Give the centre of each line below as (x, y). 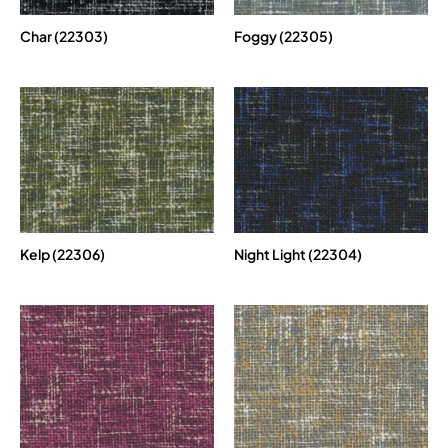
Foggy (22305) (283, 36)
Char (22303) (64, 36)
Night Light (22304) (298, 253)
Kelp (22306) (62, 253)
